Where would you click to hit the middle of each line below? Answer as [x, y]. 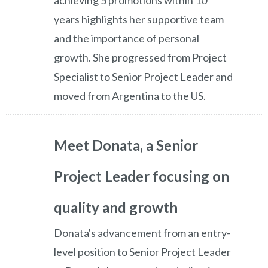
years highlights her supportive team [139, 19]
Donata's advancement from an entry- [142, 233]
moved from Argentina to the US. [130, 96]
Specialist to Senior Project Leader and [143, 77]
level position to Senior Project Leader [142, 252]
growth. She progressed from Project [140, 58]
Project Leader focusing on [141, 176]
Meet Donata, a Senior [126, 145]
